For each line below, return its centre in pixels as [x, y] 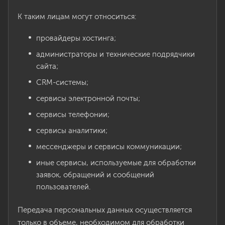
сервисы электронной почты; [88, 98]
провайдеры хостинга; [76, 38]
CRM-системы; [62, 82]
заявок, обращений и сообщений [95, 175]
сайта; [47, 66]
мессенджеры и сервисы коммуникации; [109, 147]
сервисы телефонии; [73, 115]
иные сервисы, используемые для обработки [116, 163]
